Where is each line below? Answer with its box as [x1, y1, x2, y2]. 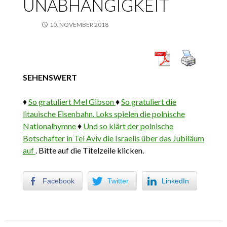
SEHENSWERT [22, 72, 77, 83]
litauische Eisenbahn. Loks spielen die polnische [22, 109, 185, 119]
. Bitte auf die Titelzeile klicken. [35, 145, 144, 156]
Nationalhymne [22, 121, 78, 131]
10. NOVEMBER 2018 [49, 21, 108, 29]
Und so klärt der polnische [83, 121, 173, 131]
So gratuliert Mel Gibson [28, 97, 116, 107]
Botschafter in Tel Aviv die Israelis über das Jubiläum [22, 133, 204, 143]
